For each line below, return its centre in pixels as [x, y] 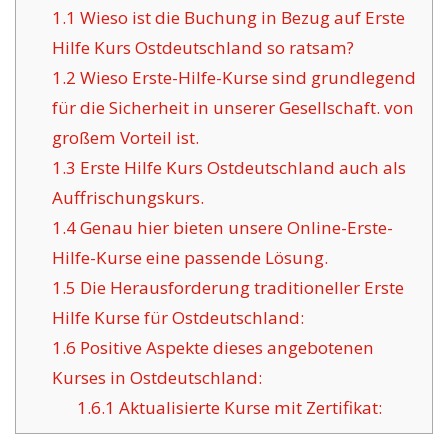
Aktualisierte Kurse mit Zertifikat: [249, 408]
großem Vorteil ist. [125, 138]
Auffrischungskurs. [127, 198]
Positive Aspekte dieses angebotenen [224, 348]
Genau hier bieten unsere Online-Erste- [234, 228]
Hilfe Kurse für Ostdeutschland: [177, 318]
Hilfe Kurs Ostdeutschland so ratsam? [202, 48]
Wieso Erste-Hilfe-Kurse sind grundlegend [245, 78]
